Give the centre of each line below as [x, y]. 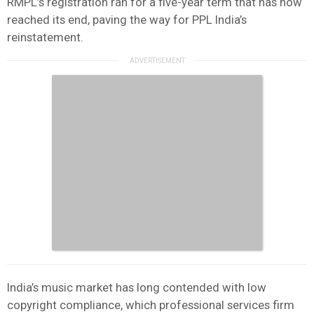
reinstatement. [45, 37]
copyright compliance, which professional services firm [151, 305]
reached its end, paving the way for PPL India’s [127, 19]
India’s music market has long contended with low [137, 287]
